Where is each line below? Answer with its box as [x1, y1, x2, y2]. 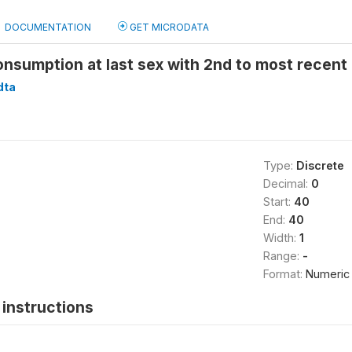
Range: [262, 249, 302, 262]
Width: [262, 231, 299, 244]
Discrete [295, 159, 344, 172]
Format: [262, 267, 306, 280]
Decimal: [262, 177, 311, 190]
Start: [262, 195, 294, 208]
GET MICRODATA [127, 21, 209, 33]
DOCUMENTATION [5, 21, 91, 33]
